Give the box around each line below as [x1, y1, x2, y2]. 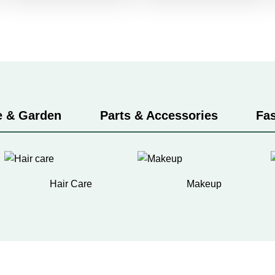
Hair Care [49, 179, 92, 190]
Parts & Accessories [99, 109, 218, 123]
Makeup [187, 179, 222, 190]
